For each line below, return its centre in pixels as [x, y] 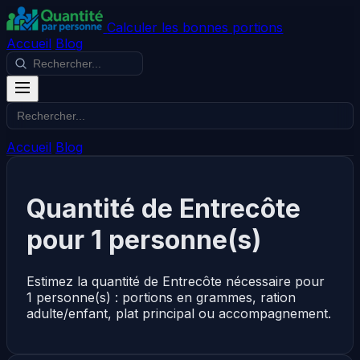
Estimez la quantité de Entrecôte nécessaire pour [176, 281]
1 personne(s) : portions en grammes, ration [161, 297]
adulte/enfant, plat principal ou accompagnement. [179, 313]
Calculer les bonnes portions [195, 27]
